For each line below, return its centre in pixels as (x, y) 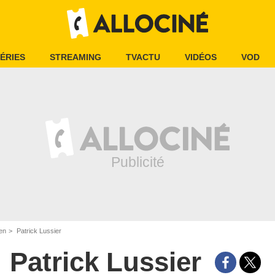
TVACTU (143, 57)
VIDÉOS (201, 57)
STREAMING (76, 57)
